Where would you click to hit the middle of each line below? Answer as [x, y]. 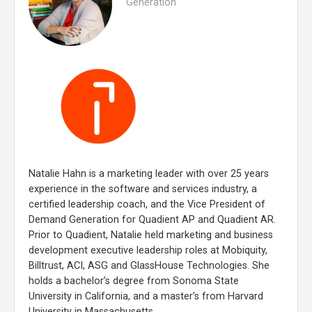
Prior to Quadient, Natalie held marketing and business [151, 235]
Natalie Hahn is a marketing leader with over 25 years [149, 173]
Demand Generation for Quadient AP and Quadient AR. [152, 219]
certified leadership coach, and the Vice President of [147, 204]
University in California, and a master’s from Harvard [146, 296]
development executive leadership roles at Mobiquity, [148, 250]
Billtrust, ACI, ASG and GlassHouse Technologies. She [149, 265]
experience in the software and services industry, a [143, 189]
